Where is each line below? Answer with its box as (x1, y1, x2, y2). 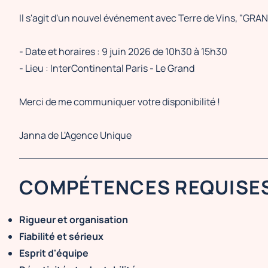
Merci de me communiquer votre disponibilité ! (19, 95, 220, 108)
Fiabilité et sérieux (19, 230, 103, 243)
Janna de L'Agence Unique (19, 129, 132, 142)
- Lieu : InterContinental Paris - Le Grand (19, 62, 194, 75)
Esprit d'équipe (19, 246, 89, 260)
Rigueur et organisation (19, 213, 128, 226)
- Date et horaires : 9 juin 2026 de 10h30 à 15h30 (19, 45, 227, 58)
